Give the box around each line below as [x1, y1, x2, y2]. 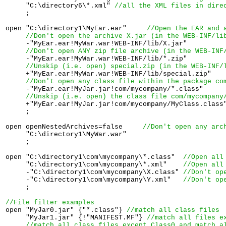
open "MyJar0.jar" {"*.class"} [6, 206, 127, 214]
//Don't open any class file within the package [26, 77, 215, 85]
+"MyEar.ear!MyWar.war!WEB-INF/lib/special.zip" [6, 70, 211, 78]
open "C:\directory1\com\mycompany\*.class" [6, 153, 183, 161]
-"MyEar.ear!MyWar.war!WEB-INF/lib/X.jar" [6, 39, 187, 47]
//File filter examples [6, 198, 94, 206]
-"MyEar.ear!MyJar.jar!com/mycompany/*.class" [6, 85, 203, 93]
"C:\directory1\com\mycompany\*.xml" [6, 160, 183, 168]
